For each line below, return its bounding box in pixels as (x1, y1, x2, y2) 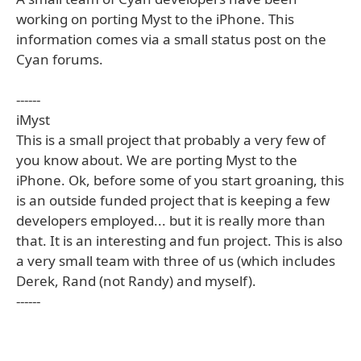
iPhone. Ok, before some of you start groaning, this (16, 171, 344, 189)
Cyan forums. (16, 50, 103, 68)
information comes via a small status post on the (16, 30, 326, 48)
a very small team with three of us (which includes (16, 251, 335, 270)
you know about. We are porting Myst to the (16, 151, 297, 169)
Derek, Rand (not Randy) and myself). (16, 272, 256, 290)
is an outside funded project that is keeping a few (16, 191, 330, 210)
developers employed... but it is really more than (16, 211, 326, 230)
